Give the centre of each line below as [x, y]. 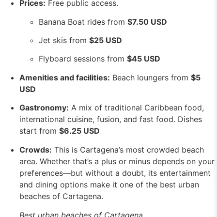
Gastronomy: [44, 108]
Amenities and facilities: [65, 77]
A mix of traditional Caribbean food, [136, 108]
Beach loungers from [150, 77]
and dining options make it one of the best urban [109, 184]
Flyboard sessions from [83, 59]
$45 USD [144, 59]
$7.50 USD [147, 22]
